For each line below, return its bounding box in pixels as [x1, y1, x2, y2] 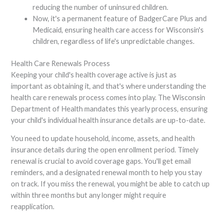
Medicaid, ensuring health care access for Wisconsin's [33, 26, 204, 35]
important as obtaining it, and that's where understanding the [11, 81, 207, 90]
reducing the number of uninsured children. [33, 3, 169, 12]
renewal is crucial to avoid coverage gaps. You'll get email [11, 157, 191, 166]
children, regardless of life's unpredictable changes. [33, 37, 195, 46]
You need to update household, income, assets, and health [11, 134, 195, 143]
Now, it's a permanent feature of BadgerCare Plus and [33, 14, 207, 23]
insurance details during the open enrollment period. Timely [11, 146, 199, 154]
